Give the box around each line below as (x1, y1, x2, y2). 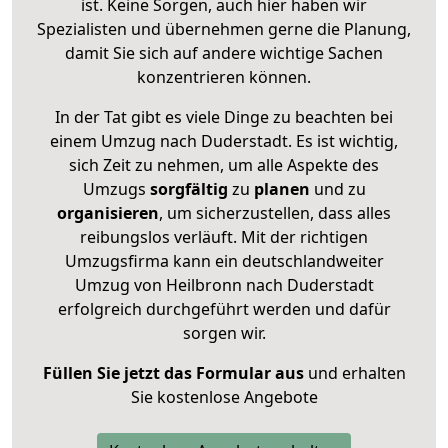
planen (253, 177, 310, 200)
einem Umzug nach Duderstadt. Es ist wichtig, (50, 129, 398, 152)
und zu (309, 177, 366, 200)
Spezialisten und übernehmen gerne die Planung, (37, 17, 411, 40)
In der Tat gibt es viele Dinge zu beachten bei (55, 105, 393, 128)
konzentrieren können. (137, 65, 311, 88)
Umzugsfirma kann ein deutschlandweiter (64, 249, 384, 272)
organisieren (57, 201, 159, 224)
